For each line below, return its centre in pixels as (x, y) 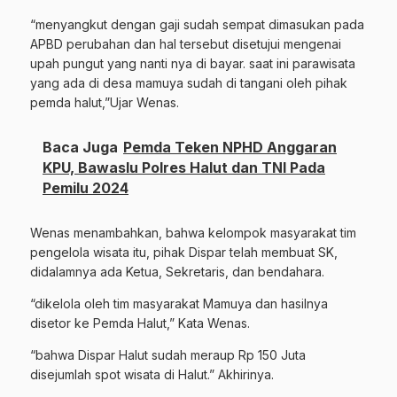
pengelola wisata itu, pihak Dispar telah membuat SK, (184, 252)
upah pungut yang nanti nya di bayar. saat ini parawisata (193, 63)
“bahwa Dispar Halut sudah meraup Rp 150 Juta (168, 354)
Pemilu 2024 (86, 187)
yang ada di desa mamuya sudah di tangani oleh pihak (189, 82)
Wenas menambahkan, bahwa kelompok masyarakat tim (193, 232)
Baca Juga (80, 147)
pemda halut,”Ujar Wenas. (105, 102)
